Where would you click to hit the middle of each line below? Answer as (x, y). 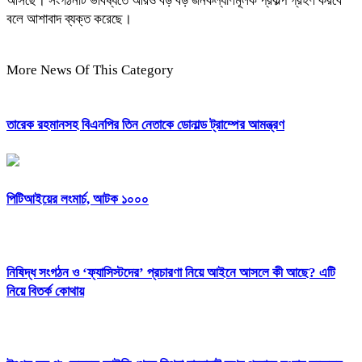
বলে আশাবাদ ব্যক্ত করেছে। (69, 19)
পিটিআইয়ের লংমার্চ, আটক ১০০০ (78, 199)
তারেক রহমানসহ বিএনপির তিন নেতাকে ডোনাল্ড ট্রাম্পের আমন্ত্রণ (145, 125)
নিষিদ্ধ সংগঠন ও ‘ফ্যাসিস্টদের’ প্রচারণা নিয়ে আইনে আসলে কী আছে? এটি (171, 272)
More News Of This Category (90, 69)
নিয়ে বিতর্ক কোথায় (45, 291)
